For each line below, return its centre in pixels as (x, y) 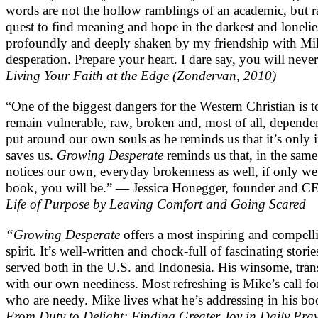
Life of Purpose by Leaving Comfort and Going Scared (156, 204)
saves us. (31, 155)
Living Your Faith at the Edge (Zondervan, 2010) (141, 76)
